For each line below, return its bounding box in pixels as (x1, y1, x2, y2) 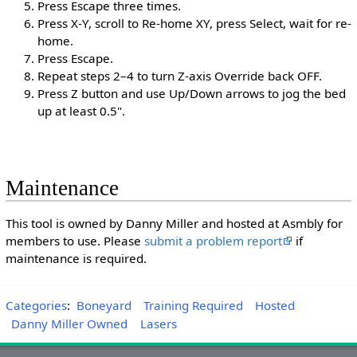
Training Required (143, 296, 243, 313)
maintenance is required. (5, 249, 147, 266)
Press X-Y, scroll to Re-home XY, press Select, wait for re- (37, 14, 351, 31)
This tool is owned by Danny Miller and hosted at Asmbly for (5, 214, 343, 231)
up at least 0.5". (37, 102, 125, 119)
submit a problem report (143, 232, 282, 249)
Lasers (139, 315, 177, 331)
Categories (5, 296, 67, 313)
